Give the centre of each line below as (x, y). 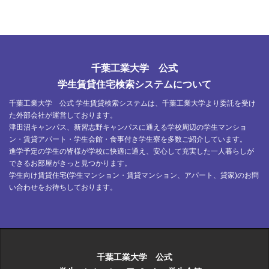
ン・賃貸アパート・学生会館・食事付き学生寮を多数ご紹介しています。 (128, 139)
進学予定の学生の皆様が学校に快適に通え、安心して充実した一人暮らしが (131, 151)
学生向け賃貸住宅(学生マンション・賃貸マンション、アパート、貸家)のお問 (134, 175)
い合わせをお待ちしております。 (63, 187)
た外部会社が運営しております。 (63, 115)
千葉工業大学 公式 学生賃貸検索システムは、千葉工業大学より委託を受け (132, 103)
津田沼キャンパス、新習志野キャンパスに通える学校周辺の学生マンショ (128, 127)
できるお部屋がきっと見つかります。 (70, 163)
